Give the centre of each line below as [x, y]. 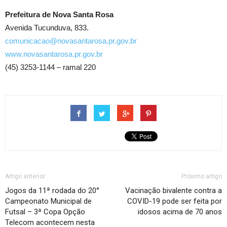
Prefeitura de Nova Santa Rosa [59, 14]
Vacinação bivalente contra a [174, 190]
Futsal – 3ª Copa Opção [45, 212]
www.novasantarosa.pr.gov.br [54, 54]
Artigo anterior [25, 176]
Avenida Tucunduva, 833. [47, 27]
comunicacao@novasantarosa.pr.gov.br [71, 41]
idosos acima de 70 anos [180, 212]
